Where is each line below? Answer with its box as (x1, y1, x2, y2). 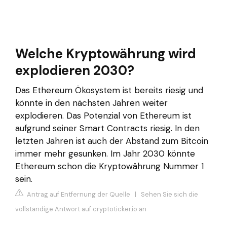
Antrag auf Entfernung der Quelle (25, 190, 130, 199)
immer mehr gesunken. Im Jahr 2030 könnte (15, 148, 195, 160)
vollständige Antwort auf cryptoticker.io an (15, 204, 146, 213)
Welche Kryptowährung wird (15, 45, 196, 63)
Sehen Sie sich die (141, 190, 198, 199)
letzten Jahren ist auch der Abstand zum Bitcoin (15, 135, 208, 147)
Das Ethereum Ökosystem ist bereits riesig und (15, 85, 203, 96)
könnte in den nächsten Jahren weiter (15, 97, 168, 109)
